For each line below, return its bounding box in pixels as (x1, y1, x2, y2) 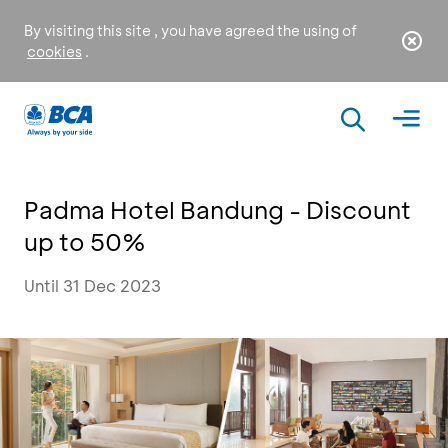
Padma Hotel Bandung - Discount (24, 194, 411, 225)
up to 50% (24, 226, 146, 257)
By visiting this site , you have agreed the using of (24, 21, 357, 40)
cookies (27, 42, 82, 61)
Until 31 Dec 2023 (24, 275, 161, 296)
